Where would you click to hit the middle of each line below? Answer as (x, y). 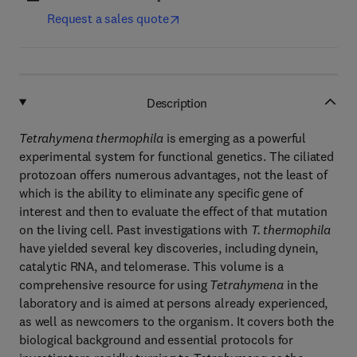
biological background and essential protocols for (157, 339)
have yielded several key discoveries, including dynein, (169, 248)
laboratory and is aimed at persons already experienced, (174, 303)
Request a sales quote (108, 18)
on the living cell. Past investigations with (135, 229)
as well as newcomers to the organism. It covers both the (177, 321)
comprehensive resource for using (115, 284)
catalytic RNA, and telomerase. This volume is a (151, 266)
